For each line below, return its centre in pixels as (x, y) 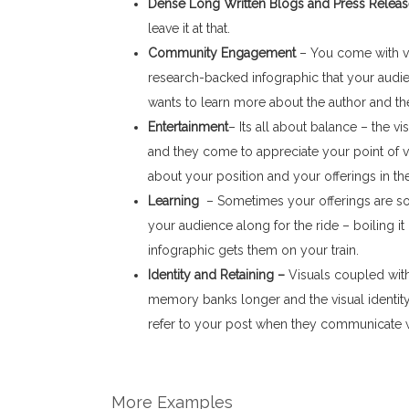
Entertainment (188, 127)
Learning (175, 201)
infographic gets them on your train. (253, 251)
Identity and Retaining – (218, 275)
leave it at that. (189, 29)
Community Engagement (222, 53)
